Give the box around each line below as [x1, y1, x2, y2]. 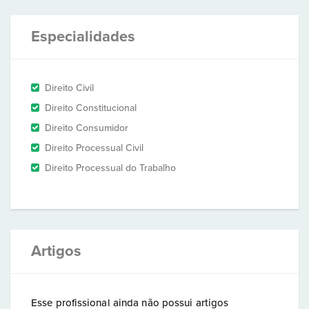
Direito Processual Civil [45, 142, 143, 154]
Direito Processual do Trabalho [45, 162, 176, 174]
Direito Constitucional [45, 102, 137, 114]
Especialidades [31, 28, 135, 46]
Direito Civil [45, 82, 94, 94]
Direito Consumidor [45, 122, 128, 134]
